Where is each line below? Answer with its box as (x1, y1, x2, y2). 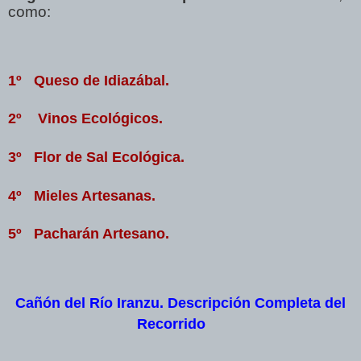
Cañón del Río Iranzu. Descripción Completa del (15, 294, 346, 311)
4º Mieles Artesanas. (8, 187, 156, 204)
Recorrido (136, 315, 205, 332)
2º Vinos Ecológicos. (8, 110, 163, 127)
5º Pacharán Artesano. (8, 225, 169, 242)
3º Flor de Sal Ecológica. (8, 148, 185, 165)
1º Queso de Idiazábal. (8, 72, 169, 89)
